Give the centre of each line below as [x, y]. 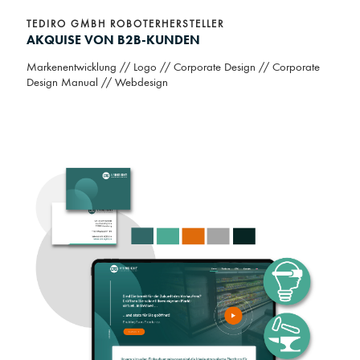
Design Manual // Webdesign [99, 84]
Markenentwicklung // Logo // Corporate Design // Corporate [173, 68]
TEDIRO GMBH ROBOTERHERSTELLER [125, 25]
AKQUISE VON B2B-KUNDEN [113, 40]
